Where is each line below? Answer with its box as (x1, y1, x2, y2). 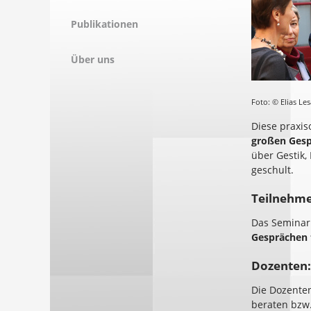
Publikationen (71, 17, 138, 31)
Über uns (71, 53, 115, 66)
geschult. (251, 163, 294, 177)
